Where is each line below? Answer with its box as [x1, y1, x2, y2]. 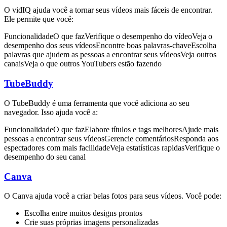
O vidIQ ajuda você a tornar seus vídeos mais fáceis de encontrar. [4, 6, 212, 15]
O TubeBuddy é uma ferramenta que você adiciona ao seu [4, 98, 190, 107]
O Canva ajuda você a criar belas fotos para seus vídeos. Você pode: [4, 192, 221, 201]
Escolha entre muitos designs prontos [24, 209, 142, 218]
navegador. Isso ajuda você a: [4, 107, 98, 117]
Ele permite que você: [4, 15, 73, 24]
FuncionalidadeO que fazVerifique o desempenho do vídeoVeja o [4, 32, 212, 41]
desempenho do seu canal [4, 152, 86, 161]
